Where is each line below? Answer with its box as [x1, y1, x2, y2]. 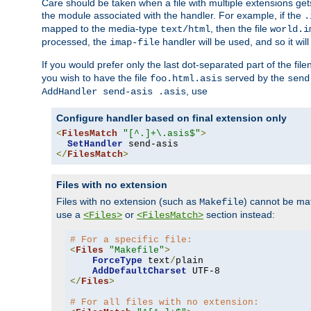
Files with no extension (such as [56, 195, 199, 207]
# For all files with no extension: [69, 297, 259, 308]
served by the [222, 72, 287, 83]
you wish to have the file [42, 72, 150, 83]
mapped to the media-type [42, 22, 160, 34]
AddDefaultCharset [92, 266, 187, 277]
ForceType [92, 255, 142, 267]
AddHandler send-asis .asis [42, 85, 186, 97]
